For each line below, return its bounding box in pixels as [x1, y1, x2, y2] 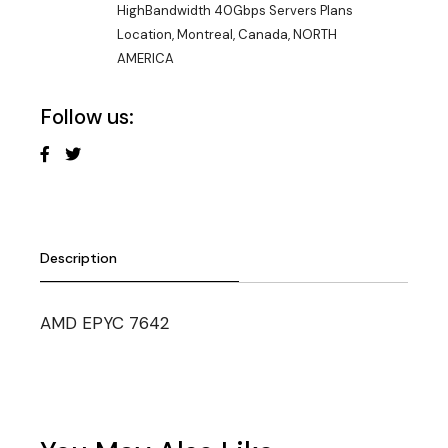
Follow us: [40, 102, 134, 131]
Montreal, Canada [177, 25, 288, 43]
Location [117, 25, 172, 43]
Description [40, 248, 117, 267]
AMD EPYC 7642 [40, 311, 169, 334]
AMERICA [117, 49, 174, 67]
